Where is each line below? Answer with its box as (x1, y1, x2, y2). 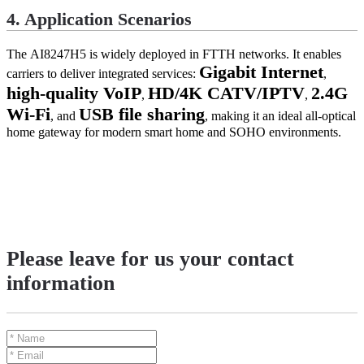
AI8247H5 (30, 47, 86, 62)
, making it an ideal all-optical (205, 109, 356, 123)
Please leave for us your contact (6, 246, 294, 271)
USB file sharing (79, 104, 205, 125)
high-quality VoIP (6, 83, 141, 104)
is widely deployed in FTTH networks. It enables (86, 47, 341, 62)
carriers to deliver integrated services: (6, 67, 199, 81)
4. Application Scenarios (6, 9, 192, 30)
